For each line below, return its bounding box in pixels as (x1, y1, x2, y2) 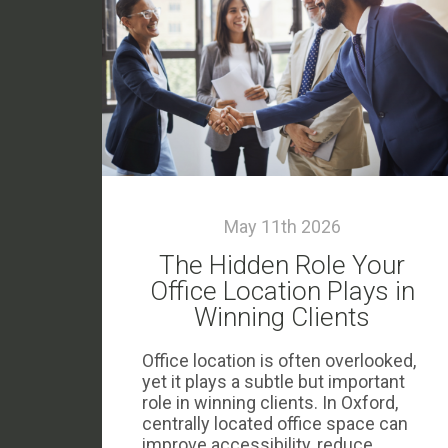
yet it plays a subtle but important (142, 371, 405, 392)
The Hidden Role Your (159, 250, 405, 280)
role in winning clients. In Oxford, (142, 392, 398, 413)
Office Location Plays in (149, 276, 415, 306)
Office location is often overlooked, (142, 350, 416, 371)
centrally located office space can (142, 413, 408, 434)
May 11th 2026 (223, 216, 341, 237)
